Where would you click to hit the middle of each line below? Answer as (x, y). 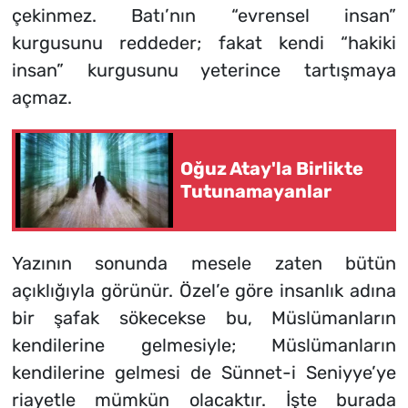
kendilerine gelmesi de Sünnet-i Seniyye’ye (204, 373)
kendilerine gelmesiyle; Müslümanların (204, 346)
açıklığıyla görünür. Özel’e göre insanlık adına (204, 291)
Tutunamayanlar (256, 192)
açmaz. (41, 98)
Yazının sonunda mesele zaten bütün (204, 264)
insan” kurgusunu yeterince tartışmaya (204, 71)
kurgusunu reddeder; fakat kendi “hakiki (204, 43)
